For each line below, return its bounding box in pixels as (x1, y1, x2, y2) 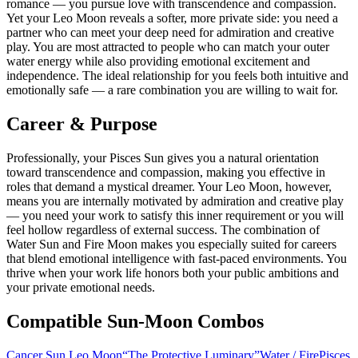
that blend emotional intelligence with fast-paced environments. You (6, 251, 347, 265)
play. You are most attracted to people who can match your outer (6, 40, 329, 54)
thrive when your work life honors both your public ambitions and (6, 265, 339, 280)
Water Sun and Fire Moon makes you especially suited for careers (6, 237, 336, 251)
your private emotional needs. (6, 280, 155, 294)
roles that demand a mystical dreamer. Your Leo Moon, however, (6, 179, 332, 193)
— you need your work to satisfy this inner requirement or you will (6, 208, 344, 222)
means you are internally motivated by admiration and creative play (6, 193, 344, 208)
